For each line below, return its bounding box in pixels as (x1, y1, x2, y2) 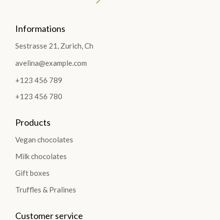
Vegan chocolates (15, 135, 74, 144)
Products (15, 116, 51, 128)
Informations (15, 23, 66, 34)
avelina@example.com (15, 58, 87, 67)
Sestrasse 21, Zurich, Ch (15, 41, 94, 50)
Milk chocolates (15, 151, 67, 161)
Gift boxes (15, 168, 50, 177)
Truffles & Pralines (15, 185, 77, 194)
